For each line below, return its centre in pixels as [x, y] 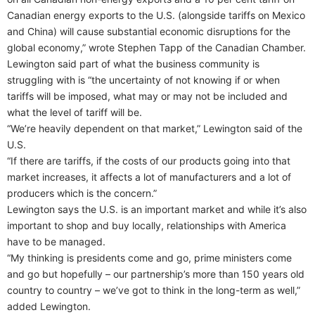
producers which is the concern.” [82, 193]
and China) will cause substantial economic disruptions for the [149, 31]
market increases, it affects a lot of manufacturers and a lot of [149, 176]
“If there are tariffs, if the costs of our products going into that [149, 160]
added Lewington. [49, 306]
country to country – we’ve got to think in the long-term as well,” [154, 290]
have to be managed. [56, 241]
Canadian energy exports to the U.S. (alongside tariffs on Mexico [156, 15]
